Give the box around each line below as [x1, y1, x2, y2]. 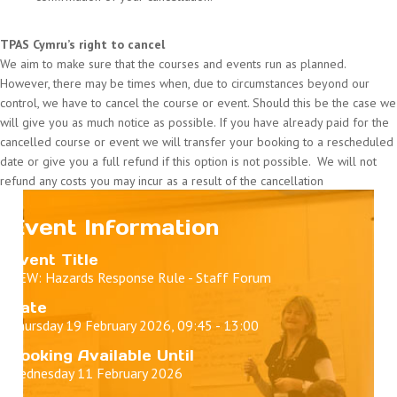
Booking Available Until [9, 346, 194, 364]
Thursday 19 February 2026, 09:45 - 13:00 [9, 315, 259, 334]
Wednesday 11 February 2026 [9, 363, 183, 382]
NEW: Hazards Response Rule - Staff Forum [9, 268, 271, 286]
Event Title [9, 250, 98, 269]
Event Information [9, 213, 220, 241]
